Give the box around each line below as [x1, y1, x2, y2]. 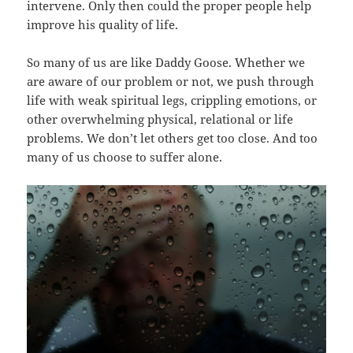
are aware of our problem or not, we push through [27, 73, 315, 90]
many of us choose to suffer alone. [27, 149, 226, 165]
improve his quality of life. [27, 17, 182, 33]
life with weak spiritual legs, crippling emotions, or [27, 92, 318, 109]
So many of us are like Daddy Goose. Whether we [27, 54, 306, 71]
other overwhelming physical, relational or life [27, 111, 294, 128]
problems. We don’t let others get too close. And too [27, 130, 318, 147]
